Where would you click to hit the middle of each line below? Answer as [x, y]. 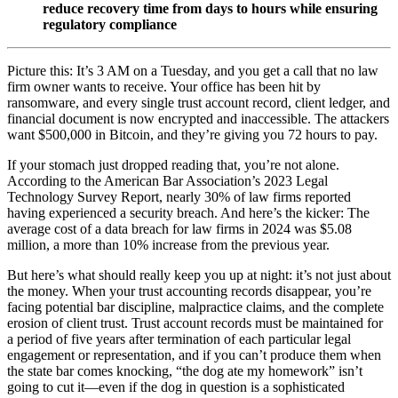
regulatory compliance [110, 24]
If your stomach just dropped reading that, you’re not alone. [173, 164]
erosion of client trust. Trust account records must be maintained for [195, 322]
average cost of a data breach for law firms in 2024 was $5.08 [179, 228]
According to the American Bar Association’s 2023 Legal [167, 180]
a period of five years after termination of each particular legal [179, 338]
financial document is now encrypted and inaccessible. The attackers [198, 118]
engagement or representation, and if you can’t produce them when [194, 354]
